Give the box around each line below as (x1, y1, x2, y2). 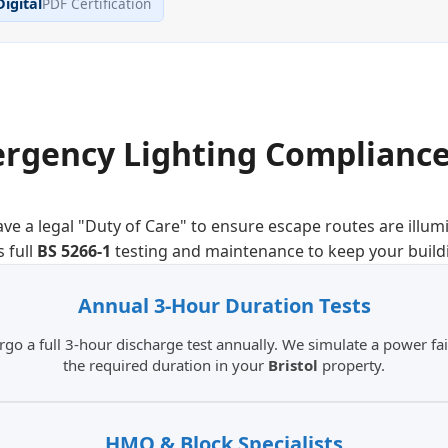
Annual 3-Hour (77, 292, 220, 320)
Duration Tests (219, 292, 371, 320)
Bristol (268, 355, 318, 376)
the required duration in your (63, 355, 268, 376)
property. (318, 355, 385, 376)
